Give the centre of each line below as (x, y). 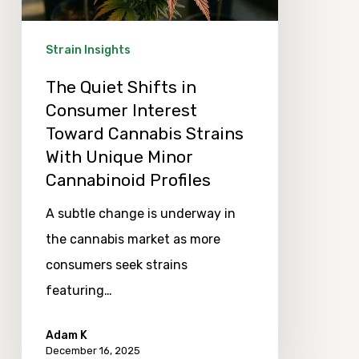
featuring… (79, 291)
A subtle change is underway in (140, 214)
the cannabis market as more (133, 240)
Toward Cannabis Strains (144, 134)
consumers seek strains (116, 265)
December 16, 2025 (93, 351)
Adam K (66, 336)
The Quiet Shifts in (121, 87)
